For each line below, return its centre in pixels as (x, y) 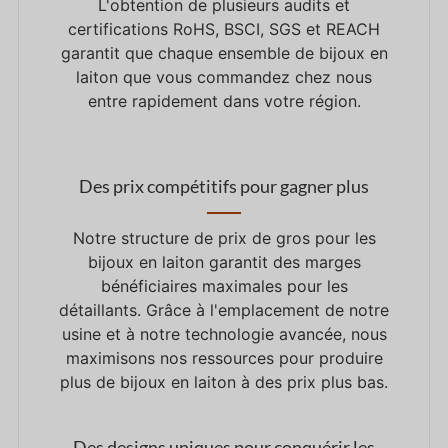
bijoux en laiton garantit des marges (224, 262)
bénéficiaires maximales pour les (224, 286)
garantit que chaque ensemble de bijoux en (224, 53)
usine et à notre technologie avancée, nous (224, 334)
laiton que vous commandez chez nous (224, 77)
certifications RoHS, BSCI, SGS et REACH (224, 29)
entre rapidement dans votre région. (224, 101)
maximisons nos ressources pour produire (224, 358)
